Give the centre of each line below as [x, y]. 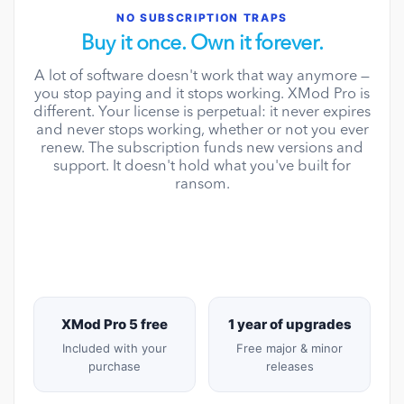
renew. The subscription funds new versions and [202, 149]
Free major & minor [289, 349]
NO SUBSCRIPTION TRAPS [202, 18]
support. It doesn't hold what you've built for [202, 167]
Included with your [115, 349]
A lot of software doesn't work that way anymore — [202, 77]
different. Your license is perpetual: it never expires [202, 113]
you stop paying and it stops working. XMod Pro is [202, 95]
